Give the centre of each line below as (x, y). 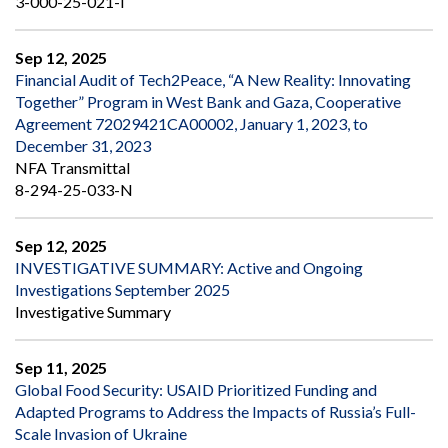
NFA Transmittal (72, 168)
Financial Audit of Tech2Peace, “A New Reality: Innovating (213, 80)
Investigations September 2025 (122, 290)
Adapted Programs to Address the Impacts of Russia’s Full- (215, 412)
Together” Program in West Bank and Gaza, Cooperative (208, 102)
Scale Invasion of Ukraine (101, 434)
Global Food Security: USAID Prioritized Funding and (196, 390)
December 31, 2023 (83, 146)
